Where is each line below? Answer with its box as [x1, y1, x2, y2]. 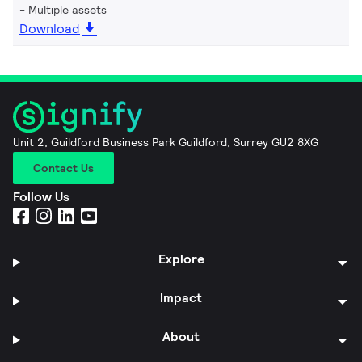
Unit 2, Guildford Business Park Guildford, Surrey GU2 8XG [13, 134, 318, 149]
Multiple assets [28, 2, 107, 18]
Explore [158, 250, 204, 267]
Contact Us [33, 160, 94, 175]
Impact [160, 288, 203, 306]
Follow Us [13, 187, 69, 205]
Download [19, 20, 80, 38]
